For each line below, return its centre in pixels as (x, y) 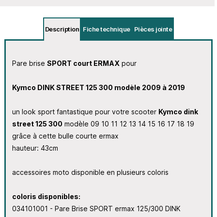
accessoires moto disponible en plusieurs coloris (90, 172)
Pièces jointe (153, 29)
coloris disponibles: (46, 196)
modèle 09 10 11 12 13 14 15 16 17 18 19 (128, 124)
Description (62, 29)
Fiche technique (107, 29)
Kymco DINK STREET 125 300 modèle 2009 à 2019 (98, 87)
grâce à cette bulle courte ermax (65, 136)
